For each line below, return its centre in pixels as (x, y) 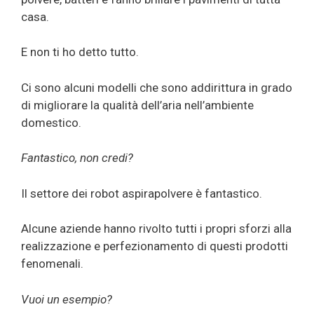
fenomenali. (52, 264)
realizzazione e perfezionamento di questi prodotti (155, 246)
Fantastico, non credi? (77, 158)
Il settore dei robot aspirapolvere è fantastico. (142, 193)
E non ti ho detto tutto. (80, 52)
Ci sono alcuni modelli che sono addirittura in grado (157, 87)
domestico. (51, 122)
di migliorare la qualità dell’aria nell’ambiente (137, 105)
